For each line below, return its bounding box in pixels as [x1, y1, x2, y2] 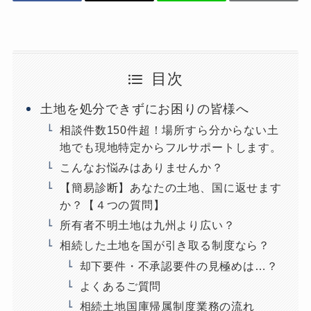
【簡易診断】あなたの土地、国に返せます [60, 181, 282, 194]
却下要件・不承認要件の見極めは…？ [79, 259, 278, 272]
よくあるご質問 [79, 279, 162, 292]
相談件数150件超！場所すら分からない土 [60, 124, 279, 137]
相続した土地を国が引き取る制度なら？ [60, 239, 270, 252]
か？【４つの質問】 [60, 199, 165, 212]
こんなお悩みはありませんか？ [60, 161, 224, 174]
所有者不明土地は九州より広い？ [60, 219, 235, 232]
